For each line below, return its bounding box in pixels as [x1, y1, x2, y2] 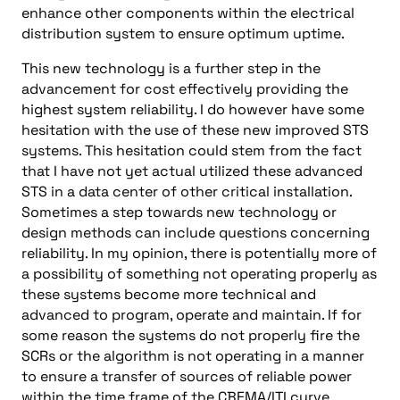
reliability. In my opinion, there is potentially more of [21, 244, 377, 262]
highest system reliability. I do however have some [21, 100, 364, 119]
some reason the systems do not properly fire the [21, 326, 360, 345]
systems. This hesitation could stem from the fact [21, 141, 362, 160]
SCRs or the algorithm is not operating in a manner [21, 346, 364, 365]
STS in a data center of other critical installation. [21, 182, 352, 201]
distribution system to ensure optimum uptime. [21, 24, 345, 43]
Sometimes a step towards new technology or [21, 203, 337, 221]
